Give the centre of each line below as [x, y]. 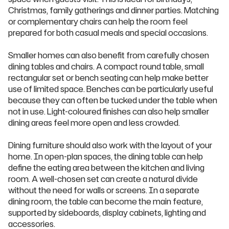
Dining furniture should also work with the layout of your [110, 145]
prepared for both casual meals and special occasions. [108, 33]
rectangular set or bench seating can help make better [108, 78]
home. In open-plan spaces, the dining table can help [106, 156]
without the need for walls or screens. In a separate [104, 190]
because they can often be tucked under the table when [113, 100]
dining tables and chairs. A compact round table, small [106, 66]
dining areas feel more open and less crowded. [94, 123]
